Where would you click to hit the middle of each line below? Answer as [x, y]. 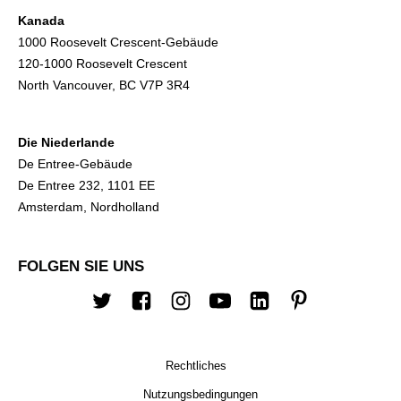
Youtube [248, 313]
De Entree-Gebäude [75, 163]
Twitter [124, 313]
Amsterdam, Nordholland [89, 206]
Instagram [215, 313]
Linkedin [288, 313]
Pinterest [329, 313]
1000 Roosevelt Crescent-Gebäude [118, 42]
